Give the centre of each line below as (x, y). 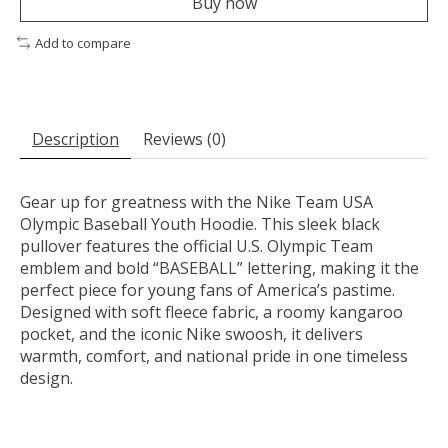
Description (75, 139)
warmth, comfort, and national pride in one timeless (214, 356)
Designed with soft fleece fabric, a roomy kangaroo (211, 312)
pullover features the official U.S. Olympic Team (196, 246)
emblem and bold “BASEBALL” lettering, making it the (219, 268)
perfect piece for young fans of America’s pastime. (207, 290)
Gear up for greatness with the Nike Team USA (196, 202)
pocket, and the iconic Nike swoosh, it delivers (191, 334)
